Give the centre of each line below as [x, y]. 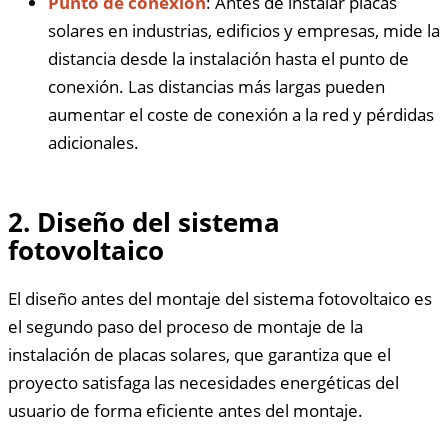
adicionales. [93, 142]
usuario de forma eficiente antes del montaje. [185, 410]
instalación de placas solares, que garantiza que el [199, 354]
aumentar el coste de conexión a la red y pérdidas [241, 114]
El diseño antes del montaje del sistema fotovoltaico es [220, 298]
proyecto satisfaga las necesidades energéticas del [203, 382]
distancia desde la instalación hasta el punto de [228, 58]
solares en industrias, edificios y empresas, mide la [244, 30]
